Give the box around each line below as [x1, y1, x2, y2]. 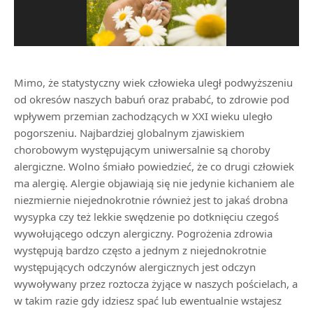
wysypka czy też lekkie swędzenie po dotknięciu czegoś [14, 210, 279, 224]
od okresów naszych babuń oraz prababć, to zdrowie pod [14, 92, 289, 106]
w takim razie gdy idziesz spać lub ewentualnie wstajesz [14, 293, 282, 307]
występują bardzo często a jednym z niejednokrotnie [14, 243, 266, 257]
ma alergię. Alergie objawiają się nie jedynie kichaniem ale [14, 176, 294, 190]
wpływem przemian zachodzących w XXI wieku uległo [14, 109, 272, 123]
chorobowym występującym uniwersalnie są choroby [14, 143, 270, 156]
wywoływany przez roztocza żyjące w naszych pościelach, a [14, 277, 298, 291]
